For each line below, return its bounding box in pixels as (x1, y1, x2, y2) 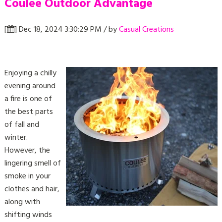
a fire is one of (4, 92, 52, 106)
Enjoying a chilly (4, 66, 56, 80)
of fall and (4, 118, 39, 131)
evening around (4, 79, 55, 93)
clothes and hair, (4, 182, 59, 196)
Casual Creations (118, 23, 174, 36)
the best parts (4, 105, 53, 118)
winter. (4, 131, 28, 144)
